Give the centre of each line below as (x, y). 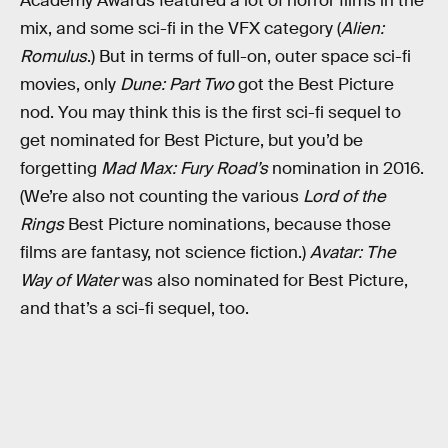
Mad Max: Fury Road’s (186, 168)
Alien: (362, 28)
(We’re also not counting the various (161, 196)
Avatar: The (353, 252)
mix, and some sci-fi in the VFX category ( (180, 28)
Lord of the (344, 196)
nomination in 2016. (348, 168)
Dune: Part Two (177, 84)
